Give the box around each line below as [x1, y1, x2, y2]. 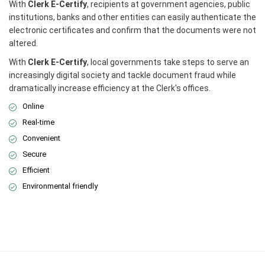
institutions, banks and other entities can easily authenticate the [9, 12, 256, 22]
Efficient [22, 166, 50, 175]
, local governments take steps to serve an [87, 57, 249, 67]
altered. [9, 38, 38, 49]
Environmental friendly [22, 182, 98, 191]
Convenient [22, 134, 60, 143]
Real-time [22, 118, 54, 127]
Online [22, 102, 44, 111]
